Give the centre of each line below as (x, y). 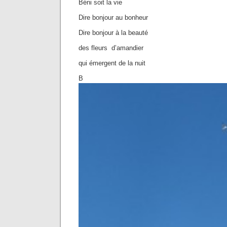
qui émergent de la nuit (112, 63)
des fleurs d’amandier (111, 48)
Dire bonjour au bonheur (113, 17)
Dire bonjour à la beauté (113, 33)
